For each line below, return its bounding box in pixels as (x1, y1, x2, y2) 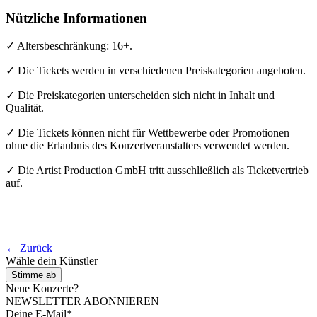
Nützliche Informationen (6, 10, 147, 25)
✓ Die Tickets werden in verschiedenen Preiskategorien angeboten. (6, 64, 306, 77)
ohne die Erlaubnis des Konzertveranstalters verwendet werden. (6, 139, 289, 152)
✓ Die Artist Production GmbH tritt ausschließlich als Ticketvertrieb (6, 164, 309, 177)
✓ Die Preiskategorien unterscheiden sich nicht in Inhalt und (6, 89, 275, 102)
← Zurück (6, 242, 52, 255)
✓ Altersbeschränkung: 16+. (6, 40, 132, 52)
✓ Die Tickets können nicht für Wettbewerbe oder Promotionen (6, 127, 289, 139)
